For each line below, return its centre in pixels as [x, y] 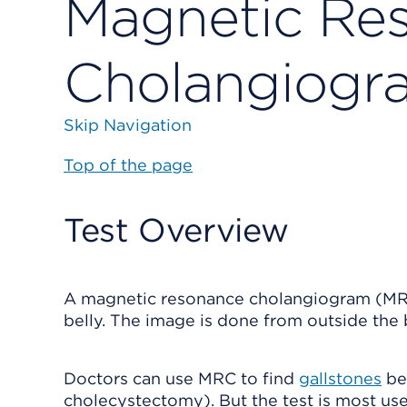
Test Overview [176, 230]
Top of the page [128, 165]
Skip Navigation [128, 125]
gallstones [340, 378]
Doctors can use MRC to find [181, 378]
